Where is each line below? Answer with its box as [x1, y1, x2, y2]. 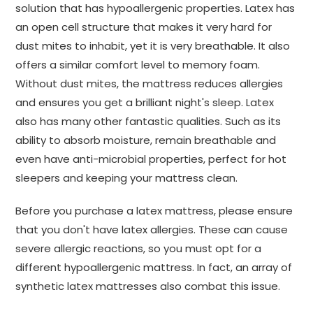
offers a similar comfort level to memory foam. [15, 57, 260, 72]
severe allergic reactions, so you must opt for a [15, 241, 261, 256]
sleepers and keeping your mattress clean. [15, 170, 238, 185]
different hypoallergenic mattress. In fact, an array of [15, 260, 292, 275]
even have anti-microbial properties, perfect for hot [15, 152, 286, 166]
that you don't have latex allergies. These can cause [15, 222, 288, 237]
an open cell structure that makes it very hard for [15, 20, 272, 34]
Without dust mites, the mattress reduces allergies [15, 76, 283, 91]
